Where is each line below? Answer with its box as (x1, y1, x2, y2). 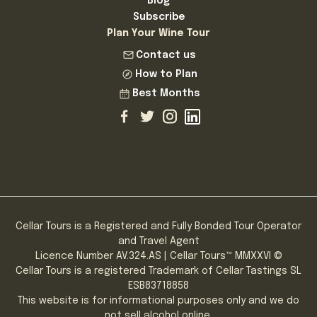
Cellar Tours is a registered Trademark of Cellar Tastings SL (16, 265, 301, 276)
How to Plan (134, 69, 197, 79)
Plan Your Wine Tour (107, 28, 210, 38)
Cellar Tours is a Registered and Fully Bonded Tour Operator (16, 221, 301, 231)
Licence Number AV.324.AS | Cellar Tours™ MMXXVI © (35, 250, 282, 261)
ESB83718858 (128, 280, 189, 291)
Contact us (136, 50, 197, 60)
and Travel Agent (117, 236, 200, 246)
